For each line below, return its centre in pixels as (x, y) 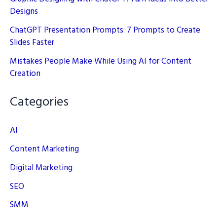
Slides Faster (32, 43)
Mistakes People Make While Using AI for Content (101, 61)
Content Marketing (44, 149)
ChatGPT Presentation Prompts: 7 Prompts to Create (105, 30)
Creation (25, 74)
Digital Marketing (41, 168)
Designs (24, 12)
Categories (39, 103)
